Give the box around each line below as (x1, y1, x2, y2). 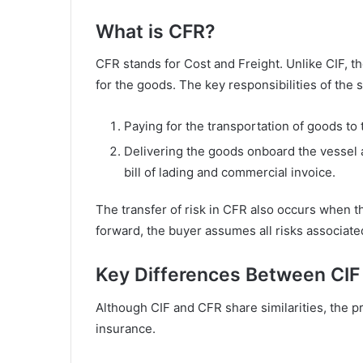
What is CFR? (96, 19, 216, 43)
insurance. (96, 320, 156, 336)
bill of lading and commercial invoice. (124, 164, 335, 181)
